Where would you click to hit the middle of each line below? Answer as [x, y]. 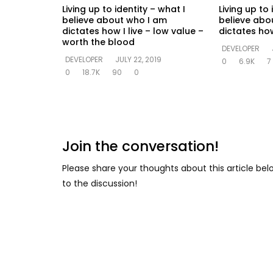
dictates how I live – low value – [133, 31]
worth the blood [98, 42]
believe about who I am [115, 20]
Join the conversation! [140, 146]
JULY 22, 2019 [138, 59]
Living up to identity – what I [124, 9]
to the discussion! [100, 183]
